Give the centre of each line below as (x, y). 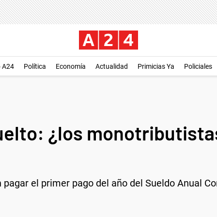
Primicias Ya (156, 66)
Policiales (198, 66)
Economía (71, 66)
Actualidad (112, 66)
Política (35, 66)
